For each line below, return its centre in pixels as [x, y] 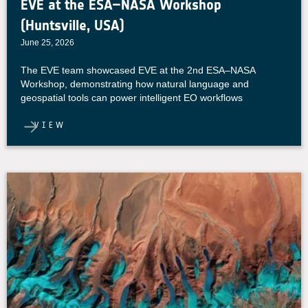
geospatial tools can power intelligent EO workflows [132, 98]
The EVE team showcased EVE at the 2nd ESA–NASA [138, 70]
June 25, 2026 [47, 43]
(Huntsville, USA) [73, 25]
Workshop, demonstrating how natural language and [135, 84]
